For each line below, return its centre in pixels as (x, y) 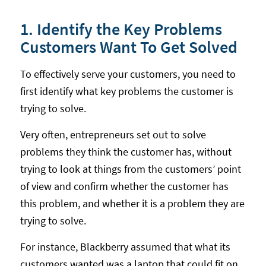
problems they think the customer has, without (126, 152)
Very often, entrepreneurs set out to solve (113, 135)
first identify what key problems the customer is (126, 91)
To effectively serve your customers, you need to (128, 74)
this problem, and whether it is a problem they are (132, 204)
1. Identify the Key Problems (121, 29)
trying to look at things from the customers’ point (130, 169)
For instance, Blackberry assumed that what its (125, 247)
